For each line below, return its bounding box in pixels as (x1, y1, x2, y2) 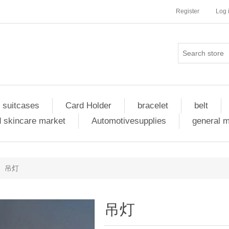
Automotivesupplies (91, 116, 166, 126)
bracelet (137, 101, 168, 110)
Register (176, 8, 199, 15)
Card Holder (65, 101, 111, 110)
